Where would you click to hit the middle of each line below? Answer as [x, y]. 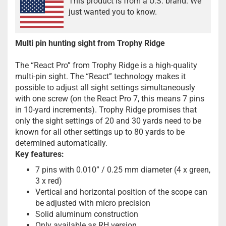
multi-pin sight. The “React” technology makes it [100, 76]
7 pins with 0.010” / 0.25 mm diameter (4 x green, [123, 169]
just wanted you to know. [113, 12]
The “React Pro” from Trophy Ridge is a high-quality [106, 65]
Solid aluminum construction [87, 214]
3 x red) [49, 181]
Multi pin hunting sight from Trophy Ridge [90, 43]
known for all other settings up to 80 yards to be [100, 132]
